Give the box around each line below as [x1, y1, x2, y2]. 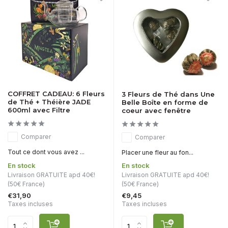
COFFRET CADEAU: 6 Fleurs [8, 90, 105, 98]
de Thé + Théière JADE [8, 98, 91, 106]
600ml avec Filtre [8, 106, 70, 115]
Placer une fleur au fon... [122, 149, 193, 157]
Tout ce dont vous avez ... [8, 148, 84, 156]
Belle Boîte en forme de [122, 98, 208, 107]
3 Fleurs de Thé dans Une [122, 90, 215, 99]
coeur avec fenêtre [122, 106, 191, 115]
